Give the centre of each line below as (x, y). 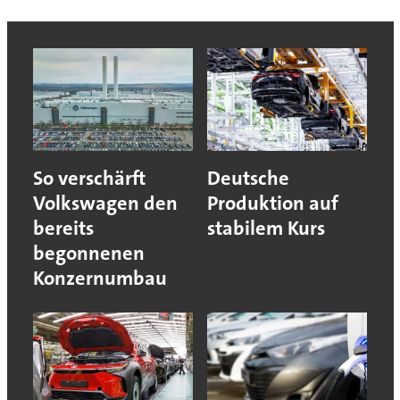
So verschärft (89, 178)
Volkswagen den (105, 203)
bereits (63, 228)
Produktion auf (273, 203)
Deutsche (248, 178)
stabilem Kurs (266, 228)
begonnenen (88, 253)
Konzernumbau (100, 278)
